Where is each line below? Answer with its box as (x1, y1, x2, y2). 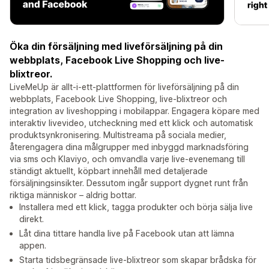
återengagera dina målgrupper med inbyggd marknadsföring (10, 142, 249, 153)
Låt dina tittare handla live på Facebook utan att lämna (19, 228, 234, 239)
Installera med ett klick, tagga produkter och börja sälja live (19, 202, 253, 213)
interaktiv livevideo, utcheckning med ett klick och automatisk (10, 118, 253, 128)
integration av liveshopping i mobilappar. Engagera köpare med (10, 106, 259, 116)
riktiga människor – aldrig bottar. (10, 190, 136, 201)
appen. (19, 240, 46, 251)
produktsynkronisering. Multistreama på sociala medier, (10, 130, 226, 141)
